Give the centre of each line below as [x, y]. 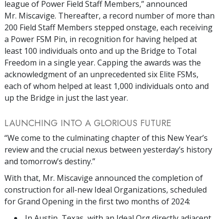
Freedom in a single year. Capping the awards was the [103, 62]
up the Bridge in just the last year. [66, 98]
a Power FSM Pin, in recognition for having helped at [101, 39]
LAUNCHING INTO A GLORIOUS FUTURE [88, 123]
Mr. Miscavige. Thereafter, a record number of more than [109, 15]
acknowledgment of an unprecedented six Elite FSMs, [101, 74]
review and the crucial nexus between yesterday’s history [108, 149]
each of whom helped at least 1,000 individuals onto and [107, 86]
